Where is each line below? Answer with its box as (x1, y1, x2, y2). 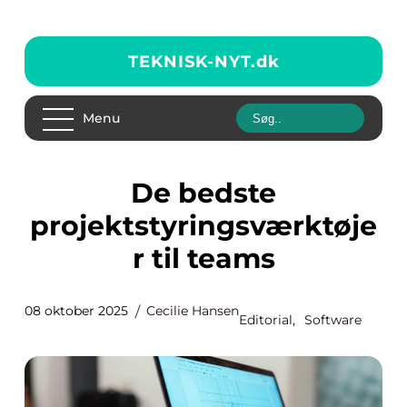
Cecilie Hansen (146, 303, 239, 319)
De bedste (131, 176, 154, 210)
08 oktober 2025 (25, 303, 128, 319)
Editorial (239, 312, 293, 328)
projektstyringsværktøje (30, 209, 377, 243)
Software (304, 312, 362, 328)
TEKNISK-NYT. (127, 51, 256, 72)
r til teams (132, 242, 275, 275)
